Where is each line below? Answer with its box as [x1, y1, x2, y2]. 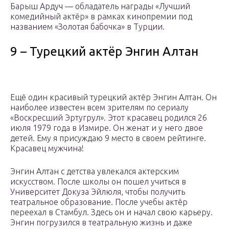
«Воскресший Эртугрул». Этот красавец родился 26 [10, 113, 207, 123]
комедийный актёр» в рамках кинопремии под [10, 12, 192, 21]
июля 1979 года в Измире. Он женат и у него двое [10, 123, 203, 133]
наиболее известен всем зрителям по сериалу [10, 103, 189, 112]
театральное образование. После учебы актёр [10, 197, 188, 207]
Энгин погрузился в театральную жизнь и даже [10, 218, 192, 227]
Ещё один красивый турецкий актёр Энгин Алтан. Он [10, 93, 217, 102]
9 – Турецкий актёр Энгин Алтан [10, 44, 198, 59]
